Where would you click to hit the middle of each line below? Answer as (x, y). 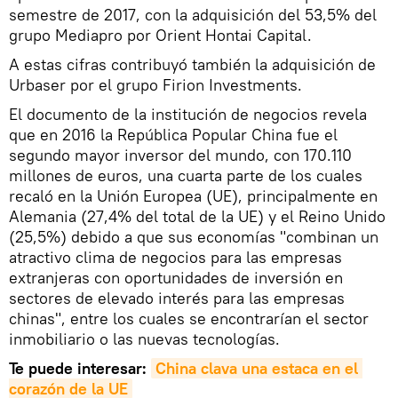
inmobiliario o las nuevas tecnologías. (144, 338)
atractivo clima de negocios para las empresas (175, 257)
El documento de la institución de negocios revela (188, 114)
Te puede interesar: (80, 368)
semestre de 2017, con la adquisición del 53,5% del (193, 14)
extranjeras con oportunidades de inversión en (176, 277)
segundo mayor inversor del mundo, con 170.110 (180, 155)
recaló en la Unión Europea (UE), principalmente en (193, 195)
